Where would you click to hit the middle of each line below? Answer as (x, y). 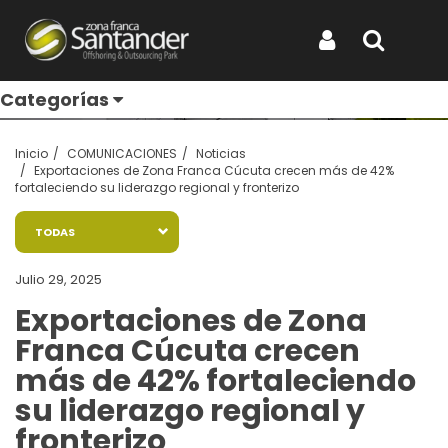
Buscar (396, 62)
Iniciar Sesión (371, 62)
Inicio (31, 153)
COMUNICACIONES (122, 153)
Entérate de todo (143, 45)
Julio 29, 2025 (58, 279)
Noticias (221, 153)
